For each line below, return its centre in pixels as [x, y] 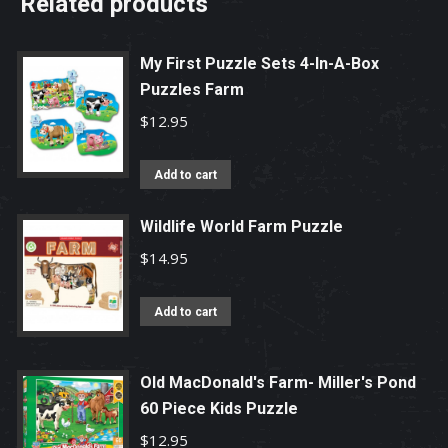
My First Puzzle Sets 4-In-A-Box [259, 63]
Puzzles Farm [192, 89]
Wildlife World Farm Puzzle [241, 226]
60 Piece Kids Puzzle [219, 409]
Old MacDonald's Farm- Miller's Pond [278, 383]
